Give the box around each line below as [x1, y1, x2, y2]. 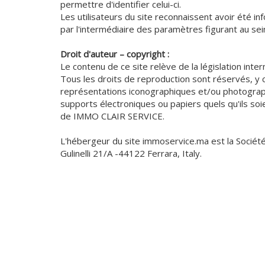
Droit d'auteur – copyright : [60, 48, 169, 60]
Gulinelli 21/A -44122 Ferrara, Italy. [60, 147, 202, 160]
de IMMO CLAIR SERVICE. [60, 110, 164, 122]
